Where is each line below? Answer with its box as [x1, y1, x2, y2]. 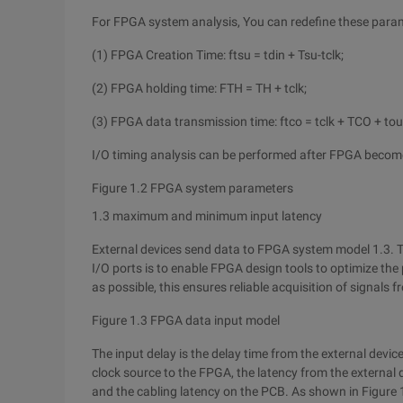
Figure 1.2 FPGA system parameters [92, 181, 293, 195]
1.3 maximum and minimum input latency [92, 209, 322, 223]
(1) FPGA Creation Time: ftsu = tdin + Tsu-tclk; [92, 48, 344, 62]
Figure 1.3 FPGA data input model [92, 313, 280, 327]
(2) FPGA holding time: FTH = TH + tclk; [92, 81, 307, 95]
